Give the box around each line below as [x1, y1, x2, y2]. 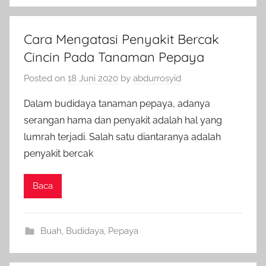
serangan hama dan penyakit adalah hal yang [24, 114, 222, 126]
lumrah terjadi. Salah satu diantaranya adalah [24, 131, 221, 142]
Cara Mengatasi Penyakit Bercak [24, 31, 219, 47]
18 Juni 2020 [68, 72, 118, 84]
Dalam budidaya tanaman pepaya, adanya [24, 97, 210, 109]
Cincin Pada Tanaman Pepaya [24, 49, 204, 65]
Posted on [24, 72, 68, 84]
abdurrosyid [133, 72, 181, 84]
